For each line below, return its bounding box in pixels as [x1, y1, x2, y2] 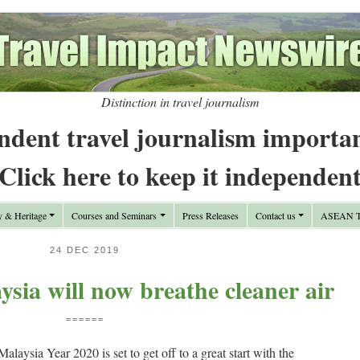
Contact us [255, 209, 296, 222]
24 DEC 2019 [50, 245, 120, 255]
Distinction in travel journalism [100, 93, 260, 110]
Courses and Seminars [72, 209, 157, 222]
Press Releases [182, 209, 239, 222]
